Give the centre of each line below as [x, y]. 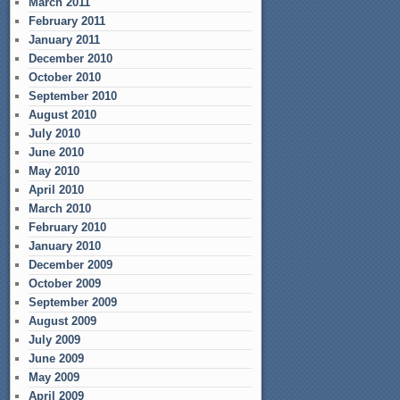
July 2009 [54, 340]
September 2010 [73, 96]
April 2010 [56, 190]
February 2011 [67, 21]
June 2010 [56, 152]
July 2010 [54, 133]
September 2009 [73, 302]
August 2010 [62, 115]
